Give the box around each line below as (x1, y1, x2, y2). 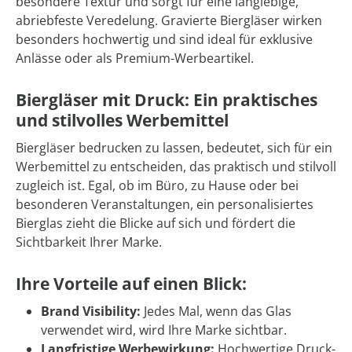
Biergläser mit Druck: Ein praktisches (16, 89, 317, 112)
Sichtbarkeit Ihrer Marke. (16, 233, 162, 251)
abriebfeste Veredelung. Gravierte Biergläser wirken (16, 12, 322, 30)
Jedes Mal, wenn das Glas (144, 302, 291, 321)
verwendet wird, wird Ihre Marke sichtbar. (41, 321, 287, 339)
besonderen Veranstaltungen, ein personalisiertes (16, 196, 313, 214)
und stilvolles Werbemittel (16, 109, 229, 132)
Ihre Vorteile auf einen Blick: (16, 273, 247, 295)
